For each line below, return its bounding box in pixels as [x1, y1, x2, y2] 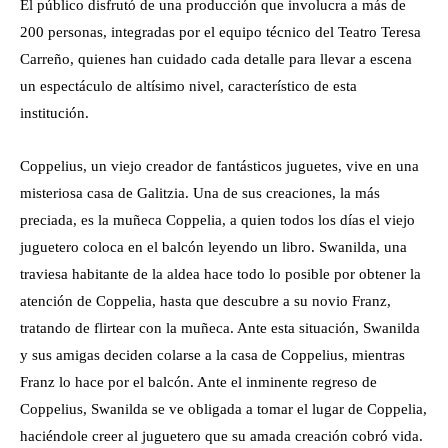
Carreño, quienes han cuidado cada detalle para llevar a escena [20, 51, 412, 68]
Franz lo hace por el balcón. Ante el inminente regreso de [20, 374, 377, 391]
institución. [20, 105, 89, 122]
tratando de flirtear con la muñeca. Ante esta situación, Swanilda [20, 320, 420, 337]
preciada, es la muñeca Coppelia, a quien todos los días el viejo [20, 212, 415, 229]
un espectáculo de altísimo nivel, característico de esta [20, 78, 357, 95]
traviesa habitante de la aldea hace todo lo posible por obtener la [20, 266, 421, 283]
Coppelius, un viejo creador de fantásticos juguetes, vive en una [20, 158, 419, 175]
